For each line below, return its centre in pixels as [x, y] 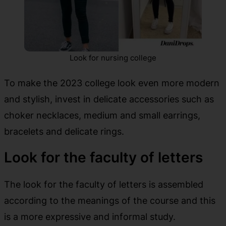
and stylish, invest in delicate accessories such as [109, 99]
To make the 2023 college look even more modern [112, 82]
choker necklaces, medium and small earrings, [102, 115]
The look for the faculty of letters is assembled [104, 184]
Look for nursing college [113, 58]
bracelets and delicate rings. [64, 131]
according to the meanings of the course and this [110, 200]
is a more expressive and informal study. [90, 216]
